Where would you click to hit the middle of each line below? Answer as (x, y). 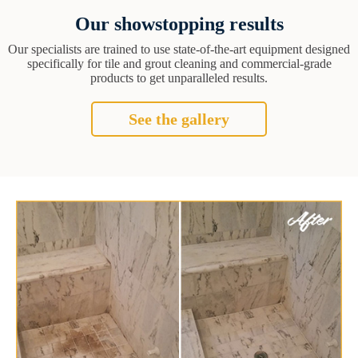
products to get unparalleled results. (179, 78)
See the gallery (179, 119)
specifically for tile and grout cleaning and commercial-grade (179, 63)
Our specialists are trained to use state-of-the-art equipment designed (179, 49)
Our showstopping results (179, 24)
